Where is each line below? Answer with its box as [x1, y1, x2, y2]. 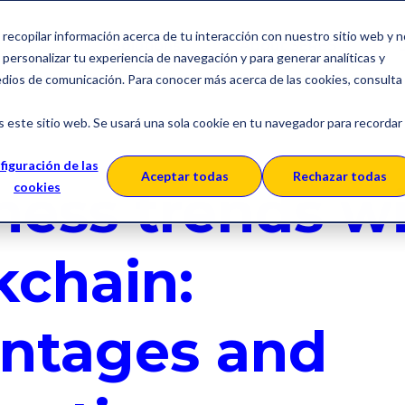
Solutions [111, 36, 182, 54]
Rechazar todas [293, 168, 387, 184]
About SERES [240, 36, 338, 54]
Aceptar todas [140, 168, 229, 184]
